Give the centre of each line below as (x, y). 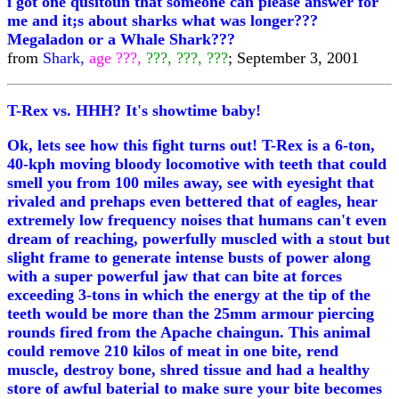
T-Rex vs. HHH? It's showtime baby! (134, 110)
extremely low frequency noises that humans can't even (197, 220)
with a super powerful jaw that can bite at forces (175, 276)
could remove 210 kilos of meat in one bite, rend (173, 351)
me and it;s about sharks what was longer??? (163, 20)
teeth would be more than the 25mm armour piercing (191, 313)
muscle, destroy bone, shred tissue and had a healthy (188, 370)
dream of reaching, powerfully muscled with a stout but (199, 239)
